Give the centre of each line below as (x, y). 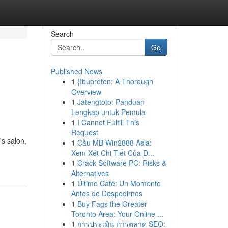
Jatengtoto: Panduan (111, 102)
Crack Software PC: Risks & (122, 163)
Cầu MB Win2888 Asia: (114, 142)
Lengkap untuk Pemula (108, 112)
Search (62, 34)
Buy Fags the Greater (112, 204)
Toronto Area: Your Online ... (117, 214)
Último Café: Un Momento (119, 183)
